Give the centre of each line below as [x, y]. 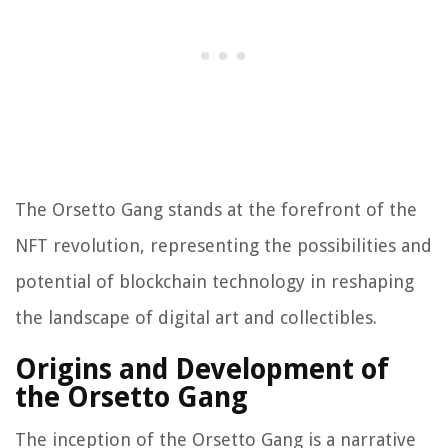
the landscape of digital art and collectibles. [196, 318]
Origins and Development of [202, 370]
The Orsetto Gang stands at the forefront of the [216, 210]
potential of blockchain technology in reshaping [214, 282]
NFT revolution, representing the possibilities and [223, 246]
